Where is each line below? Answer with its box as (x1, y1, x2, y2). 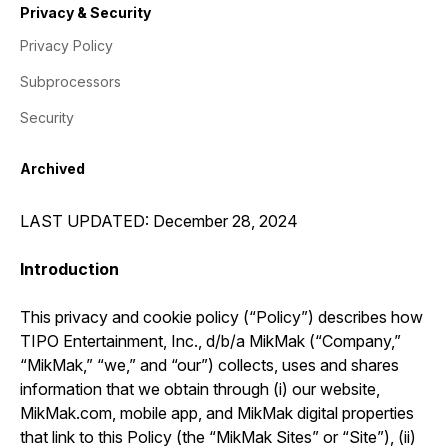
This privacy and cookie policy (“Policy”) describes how (20, 307, 423, 327)
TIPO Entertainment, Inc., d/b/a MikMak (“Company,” (20, 331, 401, 351)
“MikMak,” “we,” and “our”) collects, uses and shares (20, 355, 399, 375)
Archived (20, 160, 85, 177)
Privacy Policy (20, 37, 113, 54)
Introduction (20, 259, 119, 279)
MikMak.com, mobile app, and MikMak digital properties (20, 403, 414, 423)
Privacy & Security (20, 4, 151, 21)
